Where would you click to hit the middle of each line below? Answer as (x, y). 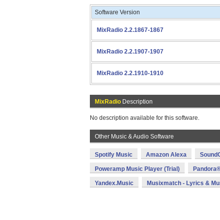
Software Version (117, 12)
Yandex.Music (114, 183)
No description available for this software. (145, 118)
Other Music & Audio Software (134, 137)
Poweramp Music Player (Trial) (137, 169)
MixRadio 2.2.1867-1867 (130, 30)
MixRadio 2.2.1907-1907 (130, 52)
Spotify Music (114, 155)
